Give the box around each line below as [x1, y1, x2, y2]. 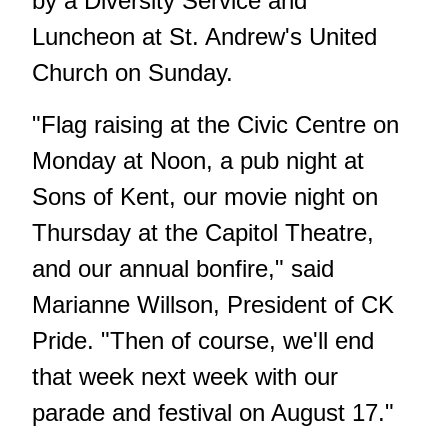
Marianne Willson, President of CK [32, 291, 394, 319]
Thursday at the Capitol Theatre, [32, 219, 374, 247]
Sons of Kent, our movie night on [32, 183, 378, 211]
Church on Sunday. [32, 59, 233, 87]
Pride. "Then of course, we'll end [32, 327, 374, 355]
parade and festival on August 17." [32, 399, 394, 427]
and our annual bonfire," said [32, 255, 334, 283]
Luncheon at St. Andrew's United [32, 23, 377, 51]
